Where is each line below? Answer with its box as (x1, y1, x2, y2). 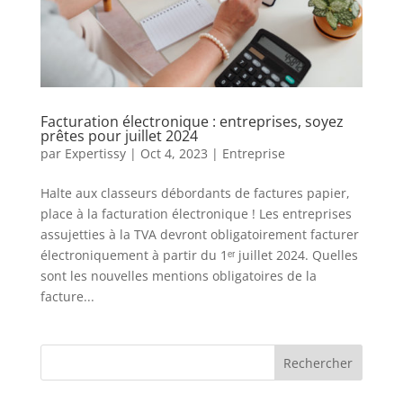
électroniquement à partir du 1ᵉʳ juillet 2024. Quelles (40, 246, 358, 264)
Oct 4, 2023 (139, 145, 208, 163)
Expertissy (64, 145, 126, 163)
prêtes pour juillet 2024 (40, 126, 198, 147)
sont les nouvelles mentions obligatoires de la (40, 267, 317, 285)
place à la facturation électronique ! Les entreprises (40, 205, 352, 223)
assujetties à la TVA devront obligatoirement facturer (40, 226, 359, 244)
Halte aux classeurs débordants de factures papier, (40, 184, 350, 202)
